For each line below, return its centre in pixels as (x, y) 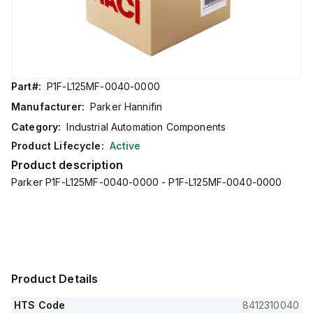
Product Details (55, 279)
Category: (36, 127)
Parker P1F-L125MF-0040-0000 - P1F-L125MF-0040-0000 (147, 182)
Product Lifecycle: (58, 146)
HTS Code (40, 305)
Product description (67, 165)
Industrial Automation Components (146, 127)
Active (125, 146)
